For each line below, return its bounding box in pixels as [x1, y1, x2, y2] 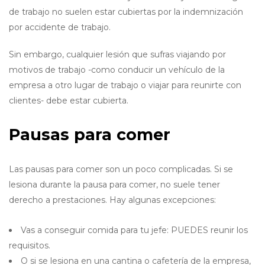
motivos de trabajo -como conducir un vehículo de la [9, 64, 225, 75]
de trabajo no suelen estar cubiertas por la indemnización [9, 7, 243, 17]
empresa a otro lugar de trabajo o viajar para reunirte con [9, 80, 241, 91]
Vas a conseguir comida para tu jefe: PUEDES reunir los [21, 225, 248, 235]
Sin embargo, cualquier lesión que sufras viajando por [9, 49, 226, 60]
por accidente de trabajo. [9, 22, 111, 33]
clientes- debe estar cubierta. [9, 95, 128, 106]
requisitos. [9, 240, 50, 251]
